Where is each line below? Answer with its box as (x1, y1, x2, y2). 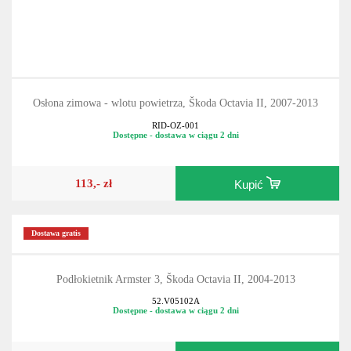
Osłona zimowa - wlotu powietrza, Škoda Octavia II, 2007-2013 (33, 114, 318, 126)
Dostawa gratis (31, 245, 81, 255)
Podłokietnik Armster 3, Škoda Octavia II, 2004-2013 (56, 289, 295, 302)
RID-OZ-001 (152, 136, 199, 147)
